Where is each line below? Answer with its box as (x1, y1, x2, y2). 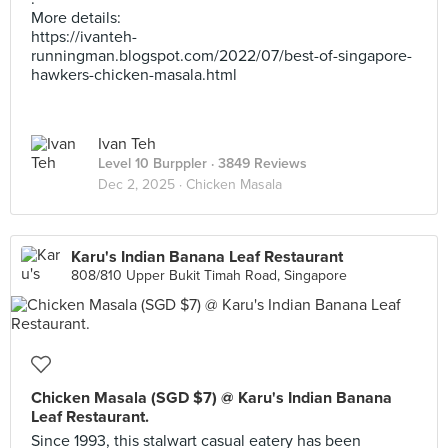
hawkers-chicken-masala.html (31, 65, 237, 85)
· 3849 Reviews (207, 155, 307, 172)
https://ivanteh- (31, 27, 137, 47)
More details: (31, 8, 121, 28)
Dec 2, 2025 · (98, 176, 186, 193)
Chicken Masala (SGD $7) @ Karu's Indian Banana (31, 388, 392, 408)
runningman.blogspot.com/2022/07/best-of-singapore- (31, 46, 412, 66)
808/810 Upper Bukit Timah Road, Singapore (71, 267, 347, 284)
